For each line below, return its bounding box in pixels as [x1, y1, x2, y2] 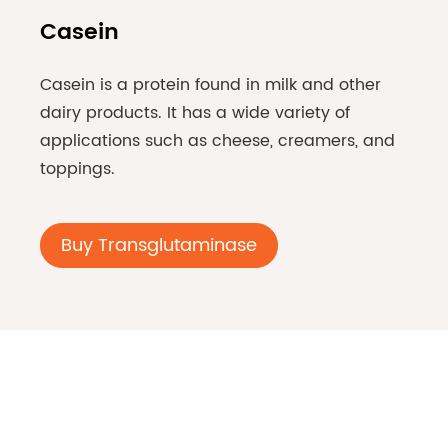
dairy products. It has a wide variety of [40, 100, 350, 127]
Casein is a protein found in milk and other [40, 72, 381, 99]
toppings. [40, 156, 115, 183]
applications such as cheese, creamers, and [40, 128, 395, 155]
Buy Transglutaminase [61, 231, 257, 261]
